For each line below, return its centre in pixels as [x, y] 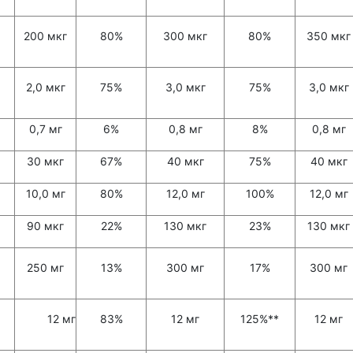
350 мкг [329, 36]
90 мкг [45, 226]
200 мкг [45, 36]
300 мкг [185, 36]
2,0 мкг [45, 87]
